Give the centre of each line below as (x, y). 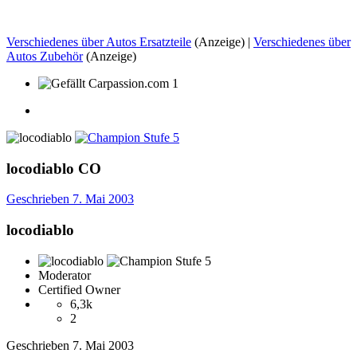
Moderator (65, 275)
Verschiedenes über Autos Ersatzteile (99, 41)
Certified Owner (79, 289)
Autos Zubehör (45, 56)
